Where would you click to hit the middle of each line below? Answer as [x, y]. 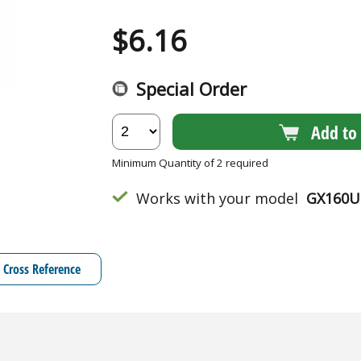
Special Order [191, 89]
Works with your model [217, 198]
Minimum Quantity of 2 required [190, 163]
